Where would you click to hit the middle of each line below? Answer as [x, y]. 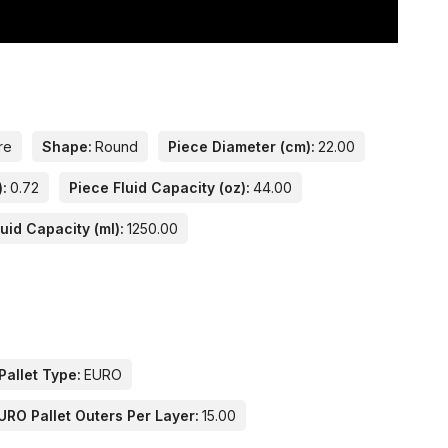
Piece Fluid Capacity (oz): [160, 188]
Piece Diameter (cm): [242, 147]
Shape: [67, 147]
